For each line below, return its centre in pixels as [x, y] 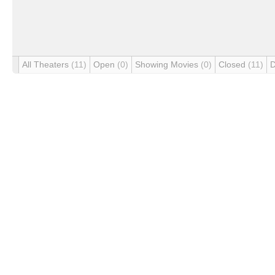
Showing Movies [168, 64]
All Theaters [47, 64]
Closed [233, 64]
